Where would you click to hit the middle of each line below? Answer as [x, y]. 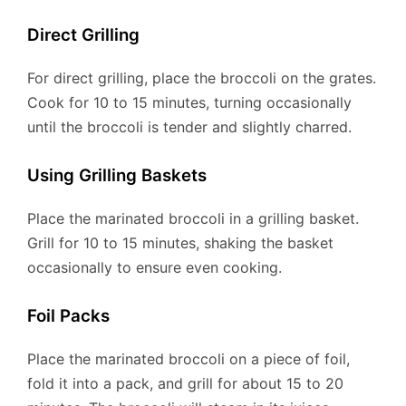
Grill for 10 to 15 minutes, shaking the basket [180, 242]
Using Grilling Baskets [117, 176]
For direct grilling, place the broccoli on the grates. [202, 78]
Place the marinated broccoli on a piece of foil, [188, 358]
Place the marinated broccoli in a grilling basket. [193, 218]
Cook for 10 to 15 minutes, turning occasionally [189, 103]
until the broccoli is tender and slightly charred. [189, 127]
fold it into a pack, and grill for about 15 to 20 [185, 383]
